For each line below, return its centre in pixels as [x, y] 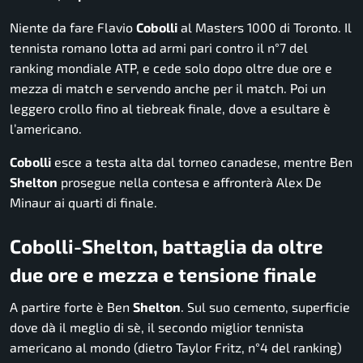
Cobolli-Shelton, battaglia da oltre [167, 246]
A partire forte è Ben [71, 306]
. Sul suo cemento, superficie [265, 306]
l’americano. [46, 128]
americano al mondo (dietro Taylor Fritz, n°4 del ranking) [176, 347]
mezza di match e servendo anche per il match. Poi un [168, 88]
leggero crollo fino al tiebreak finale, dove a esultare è [170, 108]
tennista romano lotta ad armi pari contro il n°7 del [159, 47]
